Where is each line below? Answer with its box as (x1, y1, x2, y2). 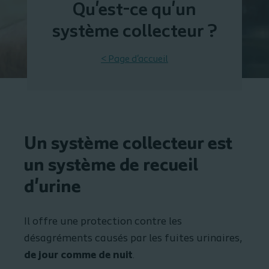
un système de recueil (24, 157, 198, 175)
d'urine (24, 178, 81, 197)
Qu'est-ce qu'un (72, 1, 196, 20)
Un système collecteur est (24, 135, 232, 154)
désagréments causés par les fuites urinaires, (24, 232, 242, 244)
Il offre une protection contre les (24, 216, 182, 228)
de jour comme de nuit (24, 249, 133, 261)
